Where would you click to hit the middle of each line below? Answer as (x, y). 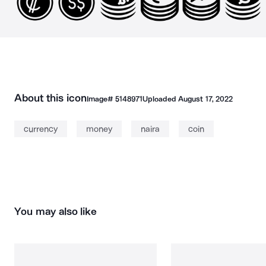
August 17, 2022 (205, 99)
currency (41, 129)
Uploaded (160, 99)
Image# (101, 99)
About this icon (50, 98)
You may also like (56, 211)
